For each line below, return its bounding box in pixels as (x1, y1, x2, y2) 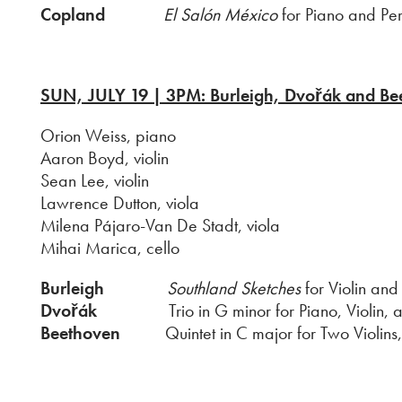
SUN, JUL (40, 83, 115, 107)
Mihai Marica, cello (40, 236, 179, 259)
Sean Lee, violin (40, 169, 149, 192)
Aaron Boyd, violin (40, 146, 169, 170)
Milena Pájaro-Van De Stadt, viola (40, 214, 280, 237)
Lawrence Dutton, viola (40, 191, 199, 214)
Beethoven (40, 321, 120, 345)
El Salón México (163, 3, 277, 26)
